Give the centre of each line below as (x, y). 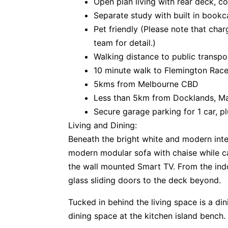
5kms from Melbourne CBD (146, 84)
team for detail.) (125, 43)
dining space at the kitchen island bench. (147, 216)
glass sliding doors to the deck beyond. (145, 180)
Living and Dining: (103, 125)
